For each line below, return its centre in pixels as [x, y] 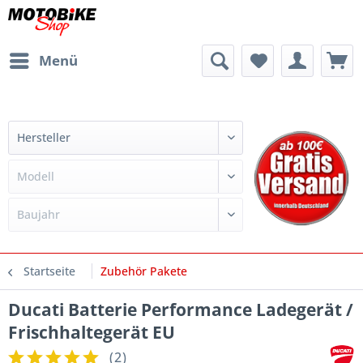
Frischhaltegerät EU [92, 332]
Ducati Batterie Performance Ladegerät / [181, 309]
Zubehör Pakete [144, 271]
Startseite [49, 271]
